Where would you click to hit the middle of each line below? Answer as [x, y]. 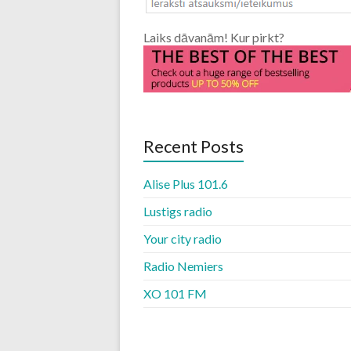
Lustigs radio [178, 211]
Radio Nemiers [183, 266]
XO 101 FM [175, 293]
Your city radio [183, 239]
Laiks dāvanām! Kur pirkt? [214, 37]
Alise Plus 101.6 [186, 184]
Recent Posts [194, 146]
